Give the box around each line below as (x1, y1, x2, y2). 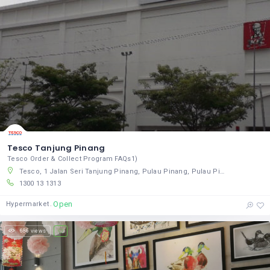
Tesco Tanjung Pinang (7, 142, 105, 154)
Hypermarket (6, 200, 49, 208)
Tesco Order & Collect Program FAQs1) (7, 155, 138, 163)
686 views (19, 228, 46, 234)
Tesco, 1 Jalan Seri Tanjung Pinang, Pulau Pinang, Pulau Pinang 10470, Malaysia (19, 168, 220, 175)
